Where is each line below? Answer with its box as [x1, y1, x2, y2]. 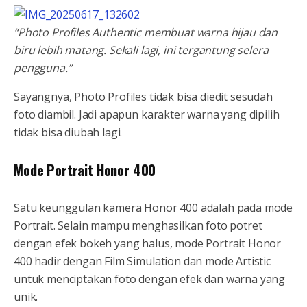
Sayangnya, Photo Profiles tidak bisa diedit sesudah [14, 88, 273, 104]
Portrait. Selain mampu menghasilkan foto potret [14, 217, 262, 233]
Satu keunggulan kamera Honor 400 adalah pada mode [14, 199, 293, 215]
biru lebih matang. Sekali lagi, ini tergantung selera [14, 42, 269, 58]
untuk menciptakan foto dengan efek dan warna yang [14, 271, 286, 286]
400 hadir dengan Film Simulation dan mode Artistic [14, 253, 271, 269]
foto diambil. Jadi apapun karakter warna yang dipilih [14, 106, 280, 122]
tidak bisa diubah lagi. [14, 124, 123, 140]
